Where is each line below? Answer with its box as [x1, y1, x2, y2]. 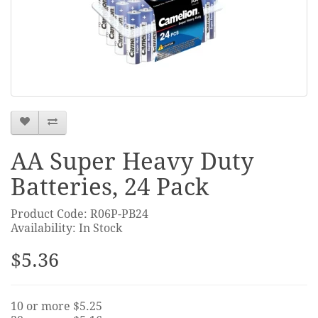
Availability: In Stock [11, 221, 122, 235]
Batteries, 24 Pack [11, 172, 209, 201]
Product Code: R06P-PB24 [11, 207, 148, 221]
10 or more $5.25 [11, 299, 102, 313]
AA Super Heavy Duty [11, 147, 254, 175]
